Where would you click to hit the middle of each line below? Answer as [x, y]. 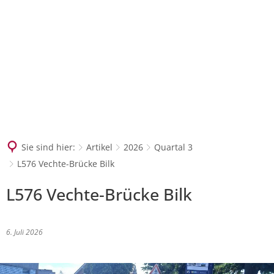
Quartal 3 [173, 147]
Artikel [99, 147]
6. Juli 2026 [26, 232]
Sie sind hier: [48, 147]
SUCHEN [114, 50]
